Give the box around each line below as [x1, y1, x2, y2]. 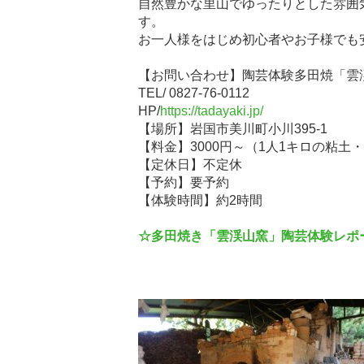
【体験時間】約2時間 [138, 193, 263, 207]
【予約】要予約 [138, 175, 230, 189]
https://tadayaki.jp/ [160, 104, 264, 118]
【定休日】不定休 [138, 158, 243, 171]
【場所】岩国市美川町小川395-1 [138, 122, 328, 136]
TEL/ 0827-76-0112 [138, 86, 250, 100]
